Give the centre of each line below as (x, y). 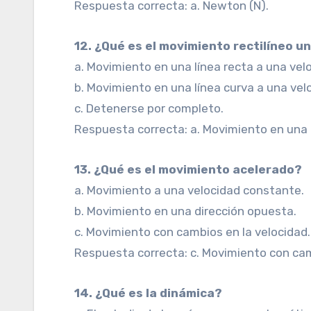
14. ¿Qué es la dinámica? (151, 293)
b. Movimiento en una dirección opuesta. (186, 211)
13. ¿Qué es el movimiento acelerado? (191, 169)
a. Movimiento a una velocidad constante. (190, 190)
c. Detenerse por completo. (149, 108)
